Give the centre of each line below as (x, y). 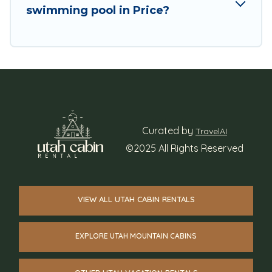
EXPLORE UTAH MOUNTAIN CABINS (136, 236)
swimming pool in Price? (98, 10)
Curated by (169, 131)
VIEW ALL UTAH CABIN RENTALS (136, 199)
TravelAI (211, 131)
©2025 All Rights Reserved (185, 148)
